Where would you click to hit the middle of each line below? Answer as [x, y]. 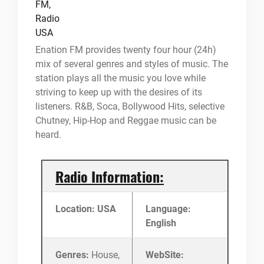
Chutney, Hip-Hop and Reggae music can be [126, 121]
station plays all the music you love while [121, 78]
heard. [48, 135]
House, [105, 255]
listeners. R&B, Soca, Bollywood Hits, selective [130, 106]
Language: [168, 209]
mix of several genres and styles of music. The [132, 64]
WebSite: [165, 255]
